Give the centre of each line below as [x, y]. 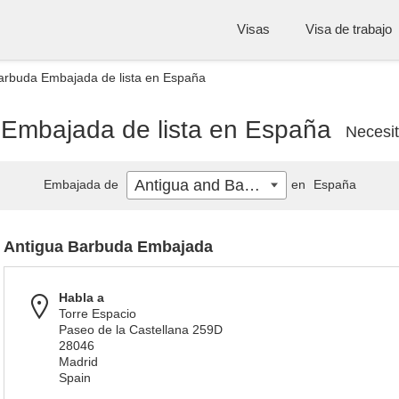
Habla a [81, 297]
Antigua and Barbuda [252, 185]
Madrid [78, 362]
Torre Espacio [98, 313]
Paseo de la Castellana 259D [141, 330]
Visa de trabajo [349, 29]
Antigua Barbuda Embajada [108, 247]
